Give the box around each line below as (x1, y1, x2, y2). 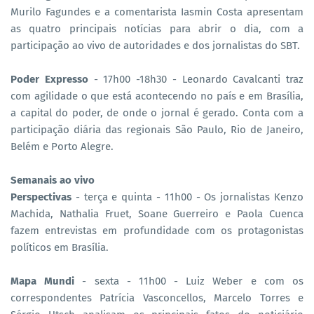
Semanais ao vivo (11, 173, 95, 186)
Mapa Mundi (11, 274, 75, 287)
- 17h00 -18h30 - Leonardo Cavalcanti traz (88, 72, 303, 86)
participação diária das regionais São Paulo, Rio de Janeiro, (11, 123, 303, 136)
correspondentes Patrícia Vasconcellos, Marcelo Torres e (11, 291, 303, 304)
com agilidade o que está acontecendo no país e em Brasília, (11, 89, 303, 102)
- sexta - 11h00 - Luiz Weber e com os (74, 274, 304, 287)
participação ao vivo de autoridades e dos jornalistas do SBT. (11, 39, 300, 52)
